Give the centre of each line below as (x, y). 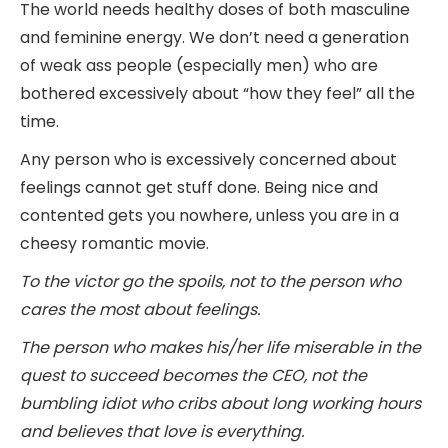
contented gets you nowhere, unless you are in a (209, 215)
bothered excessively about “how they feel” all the (217, 93)
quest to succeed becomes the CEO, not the (193, 375)
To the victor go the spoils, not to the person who (210, 281)
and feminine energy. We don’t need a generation (214, 37)
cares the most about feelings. (140, 309)
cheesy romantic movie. (116, 243)
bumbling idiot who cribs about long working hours (220, 403)
